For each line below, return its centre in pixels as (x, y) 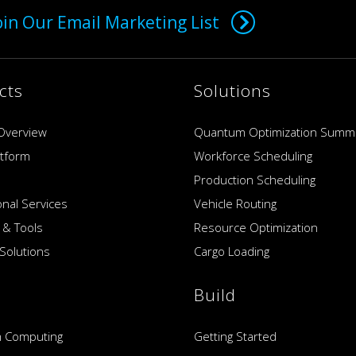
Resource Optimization (256, 228)
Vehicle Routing (236, 204)
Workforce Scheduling (253, 156)
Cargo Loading (232, 252)
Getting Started (236, 337)
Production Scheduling (255, 180)
